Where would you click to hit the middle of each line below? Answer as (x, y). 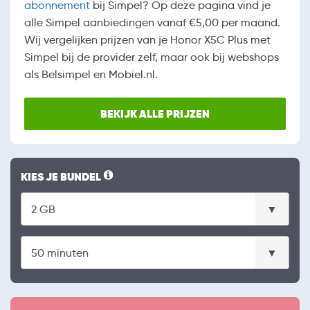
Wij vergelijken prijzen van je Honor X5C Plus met (147, 40)
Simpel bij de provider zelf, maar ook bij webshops (152, 57)
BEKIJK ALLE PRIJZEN (155, 114)
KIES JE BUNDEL (62, 177)
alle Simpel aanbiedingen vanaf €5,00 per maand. (152, 23)
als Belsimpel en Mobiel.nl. (91, 75)
